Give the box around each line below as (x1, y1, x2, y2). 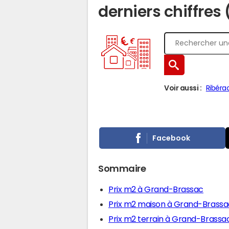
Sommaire (98, 164, 146, 173)
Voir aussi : (164, 84, 202, 91)
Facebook (152, 134, 191, 142)
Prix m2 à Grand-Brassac (108, 185, 203, 193)
